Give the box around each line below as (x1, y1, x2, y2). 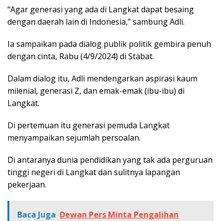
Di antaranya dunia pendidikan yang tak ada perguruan (7, 154, 213, 166)
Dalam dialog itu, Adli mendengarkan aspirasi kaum (7, 73, 197, 84)
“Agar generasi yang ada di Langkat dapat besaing (7, 4, 194, 15)
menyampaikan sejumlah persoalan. (7, 132, 141, 144)
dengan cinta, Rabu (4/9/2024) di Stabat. (7, 51, 154, 62)
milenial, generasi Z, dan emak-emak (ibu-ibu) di (7, 85, 184, 97)
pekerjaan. (7, 179, 46, 190)
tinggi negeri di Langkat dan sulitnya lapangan (7, 167, 180, 178)
